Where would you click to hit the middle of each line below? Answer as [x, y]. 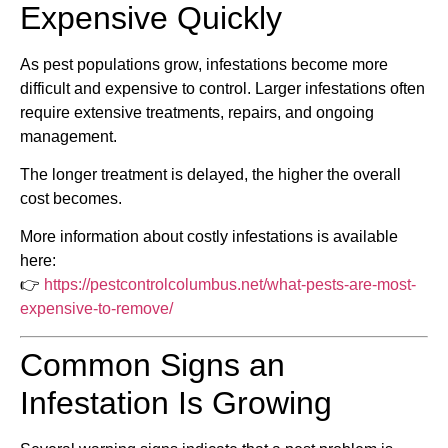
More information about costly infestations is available [209, 237]
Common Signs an [152, 364]
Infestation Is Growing [176, 402]
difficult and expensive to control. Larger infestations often [222, 88]
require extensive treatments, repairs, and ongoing [197, 112]
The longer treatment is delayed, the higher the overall [210, 174]
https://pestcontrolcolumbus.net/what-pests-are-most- [230, 285]
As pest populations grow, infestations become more [204, 64]
